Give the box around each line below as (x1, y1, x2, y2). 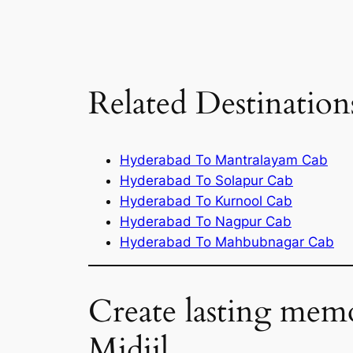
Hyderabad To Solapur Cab (120, 172, 293, 188)
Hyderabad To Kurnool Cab (120, 192, 292, 209)
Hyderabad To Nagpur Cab (120, 213, 292, 229)
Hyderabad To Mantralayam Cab (120, 151, 328, 168)
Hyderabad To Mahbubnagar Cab (120, 233, 334, 250)
